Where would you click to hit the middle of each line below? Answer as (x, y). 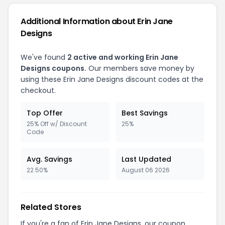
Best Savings (145, 113)
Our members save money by (140, 68)
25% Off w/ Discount (57, 124)
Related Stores (51, 207)
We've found (44, 57)
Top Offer (45, 113)
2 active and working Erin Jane (123, 57)
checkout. (38, 90)
